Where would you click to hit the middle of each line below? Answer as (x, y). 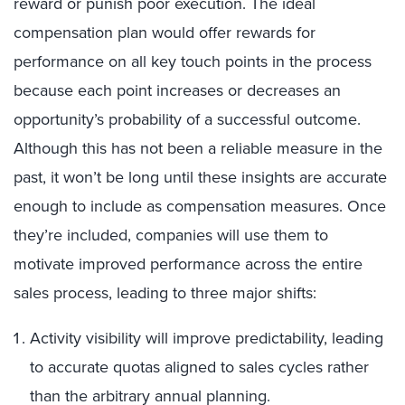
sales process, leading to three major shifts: (165, 292)
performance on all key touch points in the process (193, 61)
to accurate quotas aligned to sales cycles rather (199, 367)
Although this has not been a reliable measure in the (198, 148)
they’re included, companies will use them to (171, 235)
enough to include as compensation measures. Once (200, 206)
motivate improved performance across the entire (188, 264)
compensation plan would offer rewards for (165, 32)
